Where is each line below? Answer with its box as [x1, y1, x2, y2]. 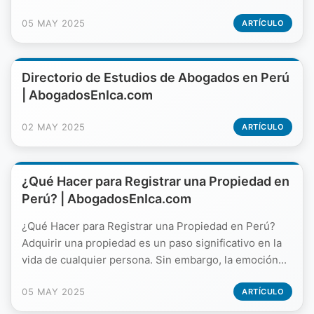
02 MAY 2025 [22, 121, 86, 132]
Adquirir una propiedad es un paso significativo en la [22, 236, 282, 250]
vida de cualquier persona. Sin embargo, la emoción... [22, 253, 287, 266]
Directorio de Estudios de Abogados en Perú [22, 70, 289, 85]
